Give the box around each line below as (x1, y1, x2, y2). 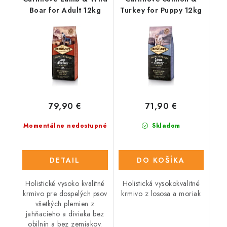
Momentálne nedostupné (23, 121, 107, 131)
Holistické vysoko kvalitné (25, 178, 105, 189)
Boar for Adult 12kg (29, 5, 101, 16)
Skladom (149, 121, 180, 131)
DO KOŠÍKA (137, 155, 185, 166)
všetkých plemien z (35, 199, 95, 209)
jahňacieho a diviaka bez (25, 209, 104, 219)
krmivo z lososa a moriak (121, 188, 201, 199)
